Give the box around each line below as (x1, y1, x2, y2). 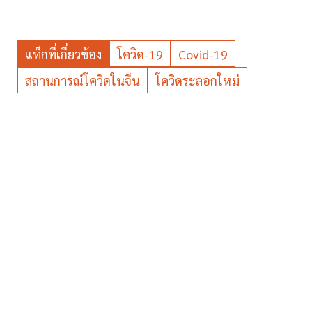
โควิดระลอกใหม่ (155, 72, 240, 88)
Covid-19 (178, 45, 228, 62)
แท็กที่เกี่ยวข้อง (25, 45, 102, 62)
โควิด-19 (117, 45, 163, 62)
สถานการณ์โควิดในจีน (25, 72, 140, 88)
